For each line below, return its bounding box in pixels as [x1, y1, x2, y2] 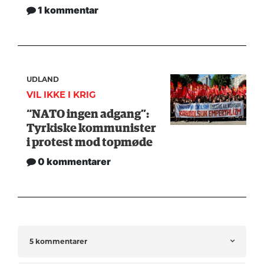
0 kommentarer [36, 156, 111, 168]
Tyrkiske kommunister [27, 123, 157, 135]
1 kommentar [36, 4, 99, 16]
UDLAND [27, 74, 60, 84]
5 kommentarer [29, 237, 87, 246]
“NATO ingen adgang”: [27, 108, 150, 121]
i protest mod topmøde [27, 137, 153, 149]
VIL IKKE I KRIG [27, 88, 97, 100]
